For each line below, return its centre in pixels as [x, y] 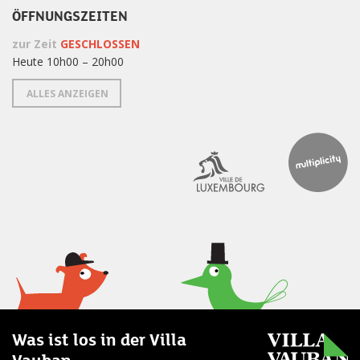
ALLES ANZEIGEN [67, 93]
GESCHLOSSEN [100, 43]
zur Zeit [36, 43]
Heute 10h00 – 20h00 [68, 61]
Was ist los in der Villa [99, 340]
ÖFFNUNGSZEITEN [70, 16]
